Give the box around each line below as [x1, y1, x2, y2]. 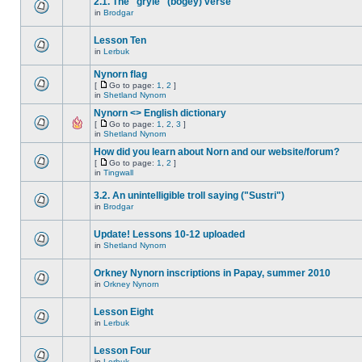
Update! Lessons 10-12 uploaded [94, 229, 245, 240]
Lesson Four [94, 345, 151, 356]
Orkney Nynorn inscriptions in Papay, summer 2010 [94, 267, 330, 279]
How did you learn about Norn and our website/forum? [94, 146, 339, 158]
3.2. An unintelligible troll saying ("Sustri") [94, 190, 284, 201]
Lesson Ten [94, 35, 146, 46]
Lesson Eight [94, 306, 154, 318]
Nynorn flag [94, 69, 147, 80]
